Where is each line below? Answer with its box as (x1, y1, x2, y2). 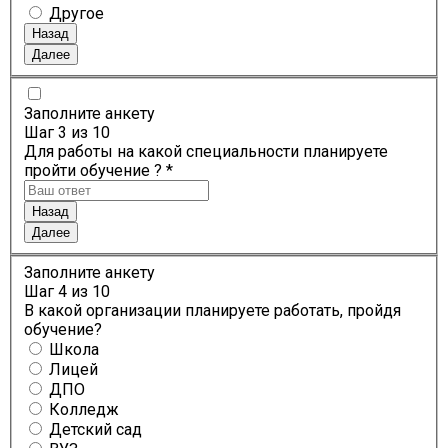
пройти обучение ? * (24, 161, 173, 181)
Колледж (49, 399, 119, 419)
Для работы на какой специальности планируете (24, 142, 388, 162)
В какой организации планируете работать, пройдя (24, 300, 401, 320)
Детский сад (49, 419, 142, 439)
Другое (49, 3, 104, 23)
